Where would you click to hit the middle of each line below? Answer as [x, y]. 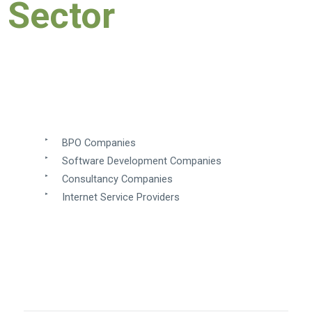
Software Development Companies [141, 161]
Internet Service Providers [120, 197]
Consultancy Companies [117, 179]
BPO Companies [99, 143]
